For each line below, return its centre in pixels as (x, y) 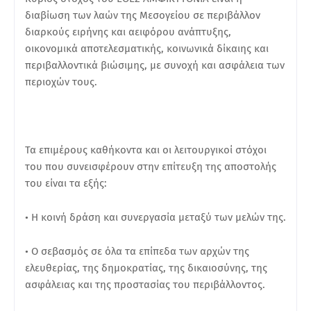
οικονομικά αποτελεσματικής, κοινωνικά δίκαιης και (147, 48)
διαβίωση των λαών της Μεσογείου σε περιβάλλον (143, 15)
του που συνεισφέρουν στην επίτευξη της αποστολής (151, 166)
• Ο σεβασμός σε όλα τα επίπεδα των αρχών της (137, 251)
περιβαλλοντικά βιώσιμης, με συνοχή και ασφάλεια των (155, 65)
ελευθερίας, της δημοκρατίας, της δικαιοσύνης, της (146, 268)
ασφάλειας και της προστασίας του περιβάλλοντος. (145, 284)
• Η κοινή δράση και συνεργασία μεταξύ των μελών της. (155, 217)
